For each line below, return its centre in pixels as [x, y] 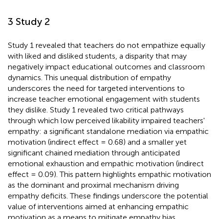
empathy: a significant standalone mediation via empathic [108, 131]
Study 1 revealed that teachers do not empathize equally [107, 45]
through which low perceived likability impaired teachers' [106, 120]
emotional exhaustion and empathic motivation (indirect [106, 163]
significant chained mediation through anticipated [94, 153]
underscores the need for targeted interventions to [96, 88]
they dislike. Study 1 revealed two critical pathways [96, 109]
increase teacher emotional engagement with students [104, 99]
